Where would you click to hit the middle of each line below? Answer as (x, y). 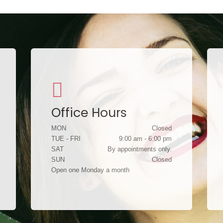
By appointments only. (139, 149)
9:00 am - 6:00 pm (145, 139)
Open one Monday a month (91, 170)
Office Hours (89, 113)
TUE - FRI (66, 139)
